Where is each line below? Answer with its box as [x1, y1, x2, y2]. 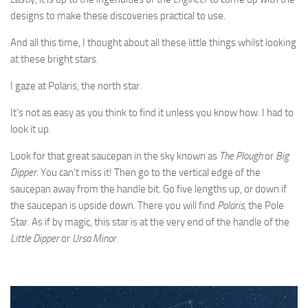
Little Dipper [10, 232, 61, 245]
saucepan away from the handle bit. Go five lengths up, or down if [10, 182, 287, 195]
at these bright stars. [10, 52, 98, 65]
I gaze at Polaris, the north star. [10, 79, 142, 92]
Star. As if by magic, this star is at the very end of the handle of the [10, 215, 289, 228]
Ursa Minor [72, 232, 116, 245]
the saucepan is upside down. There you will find [10, 199, 217, 212]
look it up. [10, 122, 51, 135]
